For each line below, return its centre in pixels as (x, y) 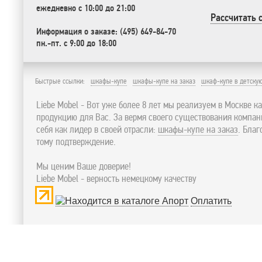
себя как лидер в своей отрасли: (97, 130)
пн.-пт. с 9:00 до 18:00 (76, 43)
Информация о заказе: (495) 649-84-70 (106, 32)
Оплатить (211, 201)
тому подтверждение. (76, 142)
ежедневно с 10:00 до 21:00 (86, 8)
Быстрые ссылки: (60, 81)
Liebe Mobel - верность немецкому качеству (116, 179)
